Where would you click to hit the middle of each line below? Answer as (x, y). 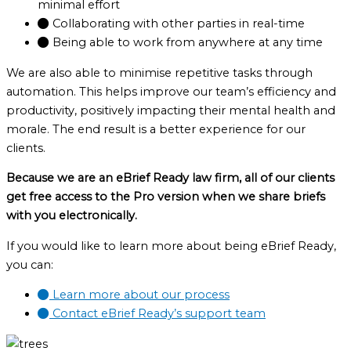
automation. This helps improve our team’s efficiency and (171, 91)
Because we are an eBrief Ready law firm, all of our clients (170, 178)
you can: (30, 264)
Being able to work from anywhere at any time (188, 43)
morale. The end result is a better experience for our (156, 129)
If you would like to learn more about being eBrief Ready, (171, 246)
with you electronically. (72, 216)
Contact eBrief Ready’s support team (159, 314)
